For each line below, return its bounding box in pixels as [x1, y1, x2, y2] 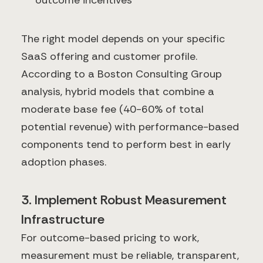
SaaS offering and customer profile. [21, 49, 197, 64]
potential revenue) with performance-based [21, 120, 239, 134]
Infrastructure [21, 211, 104, 228]
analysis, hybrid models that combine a [21, 85, 214, 99]
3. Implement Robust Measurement [21, 191, 227, 209]
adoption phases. [21, 155, 106, 170]
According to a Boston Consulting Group [21, 67, 222, 82]
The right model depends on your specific [21, 32, 225, 46]
